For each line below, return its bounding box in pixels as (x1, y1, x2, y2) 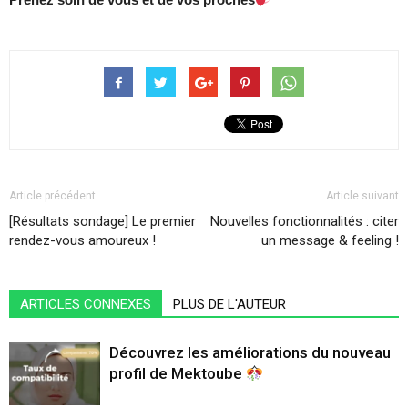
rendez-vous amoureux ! (9, 232, 156, 249)
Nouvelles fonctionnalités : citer (210, 213, 399, 229)
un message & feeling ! (261, 232, 399, 249)
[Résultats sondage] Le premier (9, 213, 196, 229)
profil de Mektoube (109, 364, 246, 382)
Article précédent (9, 189, 96, 202)
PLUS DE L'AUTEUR (173, 296, 286, 312)
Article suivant (326, 189, 399, 202)
